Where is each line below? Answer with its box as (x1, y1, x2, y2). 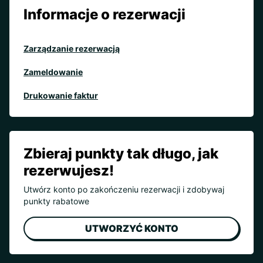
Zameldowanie (23, 67, 83, 77)
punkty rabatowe (23, 196, 89, 207)
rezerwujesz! (23, 162, 114, 180)
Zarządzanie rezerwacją (23, 43, 120, 54)
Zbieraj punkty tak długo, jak (23, 145, 218, 163)
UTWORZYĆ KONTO (85, 222, 178, 235)
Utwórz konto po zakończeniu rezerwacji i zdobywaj (23, 184, 224, 195)
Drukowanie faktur (23, 90, 98, 101)
